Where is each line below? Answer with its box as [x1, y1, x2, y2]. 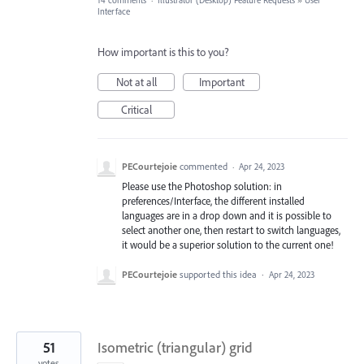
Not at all [115, 75, 157, 89]
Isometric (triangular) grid [97, 338, 253, 357]
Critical [120, 102, 152, 117]
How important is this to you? [97, 45, 229, 59]
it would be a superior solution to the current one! [122, 238, 333, 251]
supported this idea [180, 268, 259, 281]
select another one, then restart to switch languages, [122, 223, 340, 236]
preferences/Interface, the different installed [122, 194, 305, 207]
